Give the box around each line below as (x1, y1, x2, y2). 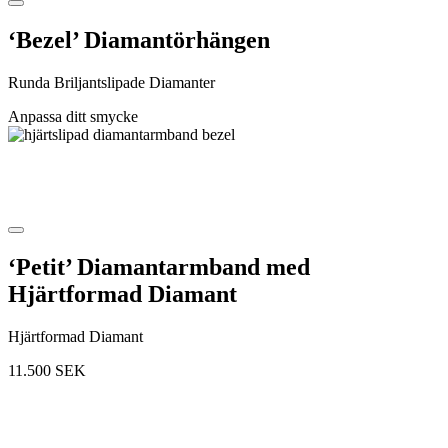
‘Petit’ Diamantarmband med (8, 253, 310, 280)
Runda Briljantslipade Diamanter (8, 73, 215, 91)
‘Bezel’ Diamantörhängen (8, 26, 270, 53)
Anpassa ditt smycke (8, 107, 138, 125)
